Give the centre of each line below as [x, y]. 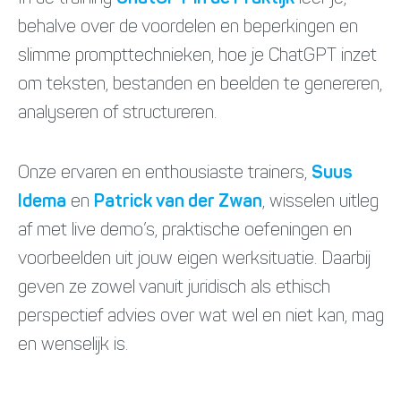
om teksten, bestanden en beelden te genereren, [200, 85]
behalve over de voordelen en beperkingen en [188, 27]
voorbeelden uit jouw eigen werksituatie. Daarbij [194, 259]
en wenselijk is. [73, 345]
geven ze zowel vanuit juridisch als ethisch [174, 288]
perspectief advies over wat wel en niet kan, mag [201, 316]
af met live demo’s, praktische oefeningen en [185, 230]
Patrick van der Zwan [178, 202]
